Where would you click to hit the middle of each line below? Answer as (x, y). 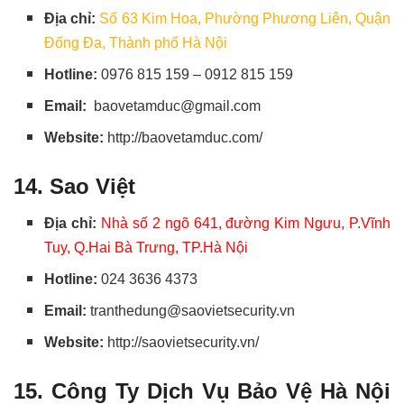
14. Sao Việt (74, 187)
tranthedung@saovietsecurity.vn (193, 311)
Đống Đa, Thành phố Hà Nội (136, 43)
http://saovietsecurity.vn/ (184, 343)
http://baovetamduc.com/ (185, 138)
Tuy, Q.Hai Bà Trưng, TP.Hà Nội (147, 248)
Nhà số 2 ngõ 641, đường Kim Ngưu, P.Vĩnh (246, 224)
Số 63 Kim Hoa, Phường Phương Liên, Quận (245, 19)
